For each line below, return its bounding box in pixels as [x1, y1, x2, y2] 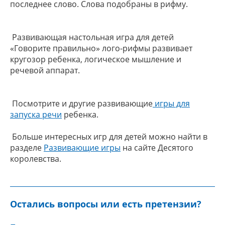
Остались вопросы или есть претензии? [10, 198, 201, 210]
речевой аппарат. [10, 65, 80, 76]
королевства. [10, 153, 61, 164]
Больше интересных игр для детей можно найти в [10, 131, 207, 142]
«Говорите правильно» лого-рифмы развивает [10, 43, 192, 54]
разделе [10, 142, 44, 153]
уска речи [24, 109, 62, 120]
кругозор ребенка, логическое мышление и [10, 54, 181, 65]
